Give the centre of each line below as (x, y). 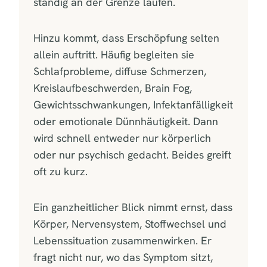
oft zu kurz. (60, 171)
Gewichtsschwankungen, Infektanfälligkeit (133, 104)
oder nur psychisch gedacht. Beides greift (132, 154)
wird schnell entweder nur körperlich (122, 138)
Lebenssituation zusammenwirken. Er (122, 240)
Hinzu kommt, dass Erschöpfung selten (126, 38)
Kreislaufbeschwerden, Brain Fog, (113, 88)
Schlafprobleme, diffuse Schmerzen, (120, 71)
